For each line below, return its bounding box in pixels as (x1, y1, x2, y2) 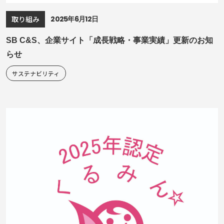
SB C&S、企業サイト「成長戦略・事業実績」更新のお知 (5, 35, 213, 44)
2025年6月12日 (50, 13, 98, 24)
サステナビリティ (12, 68, 60, 77)
